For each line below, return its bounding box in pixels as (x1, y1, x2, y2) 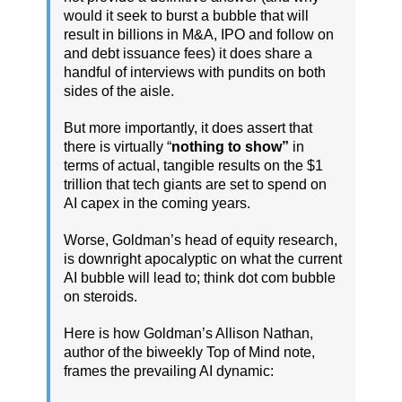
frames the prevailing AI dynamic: (64, 363, 274, 379)
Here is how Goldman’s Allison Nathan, (64, 325, 313, 341)
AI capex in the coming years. (64, 195, 250, 211)
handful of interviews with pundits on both (64, 64, 326, 80)
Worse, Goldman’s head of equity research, (64, 232, 337, 248)
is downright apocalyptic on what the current (64, 250, 342, 267)
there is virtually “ (64, 138, 171, 154)
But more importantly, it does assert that (64, 119, 312, 135)
